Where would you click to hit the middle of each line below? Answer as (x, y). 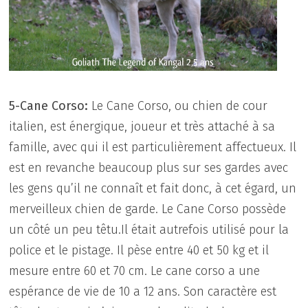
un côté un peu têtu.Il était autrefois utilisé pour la (149, 229)
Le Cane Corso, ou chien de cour (178, 106)
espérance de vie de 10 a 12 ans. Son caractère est (143, 291)
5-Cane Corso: (49, 106)
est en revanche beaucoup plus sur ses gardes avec (149, 167)
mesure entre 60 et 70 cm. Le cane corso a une (135, 271)
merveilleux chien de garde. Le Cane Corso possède (148, 209)
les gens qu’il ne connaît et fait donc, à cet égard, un (153, 188)
